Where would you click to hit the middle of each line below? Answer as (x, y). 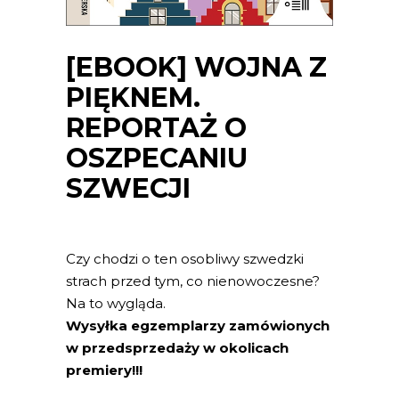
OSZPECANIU (157, 159)
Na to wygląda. (116, 304)
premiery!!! (104, 370)
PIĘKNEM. (133, 98)
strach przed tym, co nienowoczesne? (193, 281)
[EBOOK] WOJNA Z (196, 68)
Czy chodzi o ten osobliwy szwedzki (185, 259)
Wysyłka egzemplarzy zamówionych (198, 326)
